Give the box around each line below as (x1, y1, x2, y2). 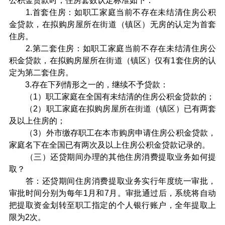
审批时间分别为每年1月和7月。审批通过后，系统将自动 (9, 188, 216, 198)
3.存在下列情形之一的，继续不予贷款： (9, 80, 168, 89)
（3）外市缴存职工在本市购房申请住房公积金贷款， (9, 128, 216, 138)
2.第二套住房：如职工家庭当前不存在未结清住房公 (9, 44, 216, 53)
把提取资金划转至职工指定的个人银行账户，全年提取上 (9, 200, 216, 210)
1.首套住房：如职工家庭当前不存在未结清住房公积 (9, 8, 216, 17)
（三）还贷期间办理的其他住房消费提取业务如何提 (9, 152, 216, 162)
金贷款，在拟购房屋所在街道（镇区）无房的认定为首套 (9, 20, 216, 29)
